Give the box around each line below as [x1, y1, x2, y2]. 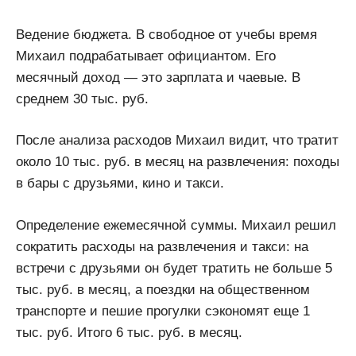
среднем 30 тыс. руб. [16, 91, 149, 106]
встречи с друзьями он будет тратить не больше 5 [16, 260, 332, 276]
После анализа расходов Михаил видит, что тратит [16, 133, 339, 149]
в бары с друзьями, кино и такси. [16, 176, 224, 192]
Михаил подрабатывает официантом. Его [16, 48, 276, 64]
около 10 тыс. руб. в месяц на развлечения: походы [16, 154, 339, 170]
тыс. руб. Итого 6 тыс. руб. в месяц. [16, 324, 242, 340]
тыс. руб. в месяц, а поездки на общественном [16, 281, 310, 297]
